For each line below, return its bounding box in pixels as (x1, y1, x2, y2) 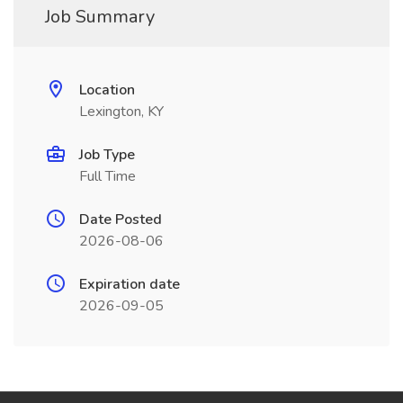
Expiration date (79, 274, 180, 294)
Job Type (79, 145, 135, 165)
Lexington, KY (79, 102, 164, 121)
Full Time (79, 166, 136, 186)
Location (79, 80, 135, 100)
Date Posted (79, 210, 162, 229)
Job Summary (45, 4, 155, 29)
